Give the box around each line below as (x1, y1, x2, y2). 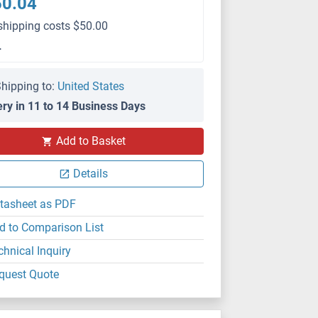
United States (57, 79, 125, 93)
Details (73, 167, 109, 180)
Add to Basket (55, 134, 126, 148)
